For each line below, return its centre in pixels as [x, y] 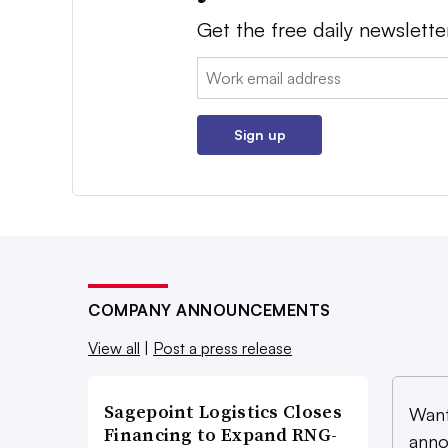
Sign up [259, 135]
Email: [218, 69]
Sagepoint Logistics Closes [223, 412]
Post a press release [222, 348]
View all [114, 348]
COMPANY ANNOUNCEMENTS [209, 310]
